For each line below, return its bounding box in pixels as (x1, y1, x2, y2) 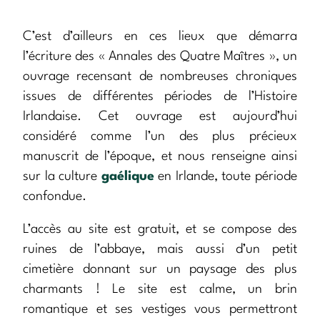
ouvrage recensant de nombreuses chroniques (23, 70, 297, 84)
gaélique (101, 170, 154, 184)
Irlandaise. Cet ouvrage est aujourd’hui (23, 110, 297, 124)
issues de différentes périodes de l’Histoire (23, 90, 297, 104)
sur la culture (23, 170, 101, 184)
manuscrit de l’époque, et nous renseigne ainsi (23, 150, 297, 164)
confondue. (23, 190, 86, 204)
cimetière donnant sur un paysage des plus (23, 263, 297, 276)
